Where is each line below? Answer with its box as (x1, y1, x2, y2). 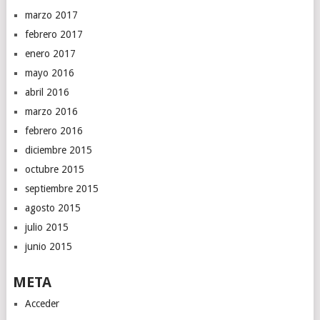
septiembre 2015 (24, 182, 99, 194)
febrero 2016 (24, 124, 83, 136)
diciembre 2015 (24, 144, 92, 156)
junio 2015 (24, 240, 72, 252)
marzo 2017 (24, 9, 78, 21)
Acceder (24, 297, 59, 309)
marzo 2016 (24, 105, 78, 117)
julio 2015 (24, 221, 69, 233)
